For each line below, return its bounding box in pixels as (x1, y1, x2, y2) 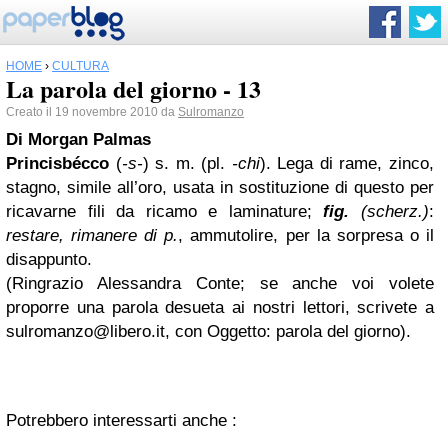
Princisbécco (6, 154, 109, 173)
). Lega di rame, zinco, (259, 154, 435, 173)
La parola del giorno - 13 (6, 71, 261, 106)
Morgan (28, 130, 88, 149)
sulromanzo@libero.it (6, 322, 165, 341)
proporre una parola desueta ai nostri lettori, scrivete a (6, 298, 434, 317)
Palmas (88, 130, 151, 149)
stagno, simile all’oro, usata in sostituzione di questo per (6, 178, 434, 197)
